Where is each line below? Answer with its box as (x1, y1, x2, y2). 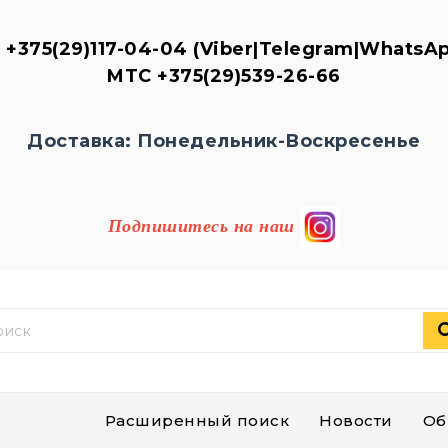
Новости (319, 411, 393, 430)
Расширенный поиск (104, 411, 289, 430)
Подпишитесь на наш (107, 215, 295, 236)
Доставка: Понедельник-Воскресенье (27, 130, 421, 152)
